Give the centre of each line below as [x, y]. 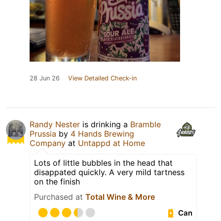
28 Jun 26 [45, 78]
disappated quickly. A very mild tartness [109, 172]
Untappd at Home [111, 143]
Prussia [43, 134]
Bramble [146, 125]
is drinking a [105, 125]
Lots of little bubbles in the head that [103, 163]
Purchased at [60, 197]
